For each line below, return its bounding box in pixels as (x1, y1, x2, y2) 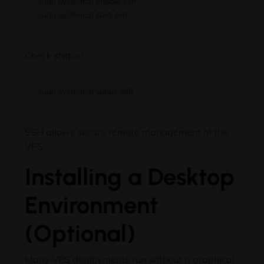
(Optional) (25, 219, 136, 248)
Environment (25, 191, 158, 220)
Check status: (25, 49, 84, 61)
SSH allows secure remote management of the (25, 126, 228, 138)
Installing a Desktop (25, 163, 235, 192)
